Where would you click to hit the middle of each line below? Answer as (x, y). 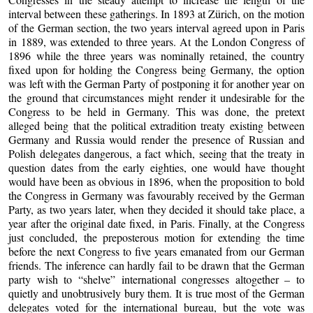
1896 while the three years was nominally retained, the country (156, 55)
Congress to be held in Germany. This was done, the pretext (156, 111)
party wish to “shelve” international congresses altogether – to (156, 279)
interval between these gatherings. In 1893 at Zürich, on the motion (156, 13)
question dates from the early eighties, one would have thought (156, 167)
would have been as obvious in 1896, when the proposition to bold (156, 181)
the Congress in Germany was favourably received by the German (156, 195)
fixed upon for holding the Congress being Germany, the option (156, 69)
